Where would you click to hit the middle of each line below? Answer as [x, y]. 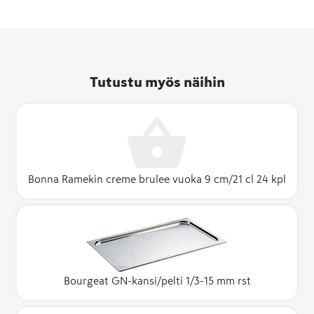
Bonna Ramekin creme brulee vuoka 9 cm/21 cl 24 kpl [157, 179]
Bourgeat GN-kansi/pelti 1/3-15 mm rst [157, 280]
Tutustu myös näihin [157, 82]
